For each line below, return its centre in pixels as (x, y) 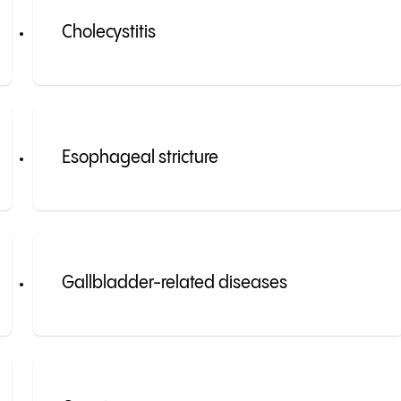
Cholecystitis (109, 33)
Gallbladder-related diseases (175, 284)
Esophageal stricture (141, 158)
